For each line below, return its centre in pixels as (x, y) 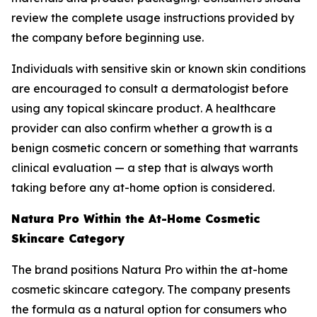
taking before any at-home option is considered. (143, 188)
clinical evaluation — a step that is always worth (142, 168)
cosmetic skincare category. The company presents (151, 289)
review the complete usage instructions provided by (153, 18)
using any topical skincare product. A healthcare (144, 108)
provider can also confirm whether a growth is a (142, 128)
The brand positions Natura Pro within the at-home (150, 270)
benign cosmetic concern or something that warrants (155, 148)
